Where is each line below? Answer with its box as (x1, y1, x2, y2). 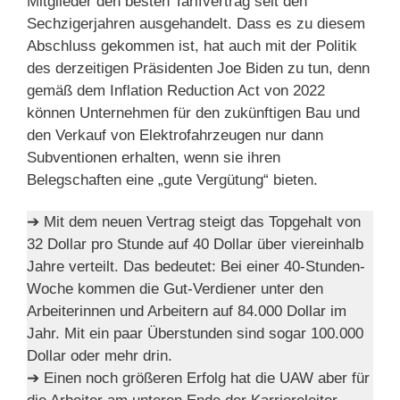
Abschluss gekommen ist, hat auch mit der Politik (27, 37, 357, 54)
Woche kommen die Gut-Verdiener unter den (27, 279, 323, 297)
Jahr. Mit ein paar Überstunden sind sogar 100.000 (27, 324, 363, 342)
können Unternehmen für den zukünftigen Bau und (27, 104, 360, 121)
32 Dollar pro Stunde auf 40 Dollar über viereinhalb (27, 235, 363, 253)
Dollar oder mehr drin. (27, 346, 172, 364)
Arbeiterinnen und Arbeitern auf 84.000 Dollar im (27, 302, 346, 320)
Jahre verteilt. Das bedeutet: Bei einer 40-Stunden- (27, 257, 365, 275)
